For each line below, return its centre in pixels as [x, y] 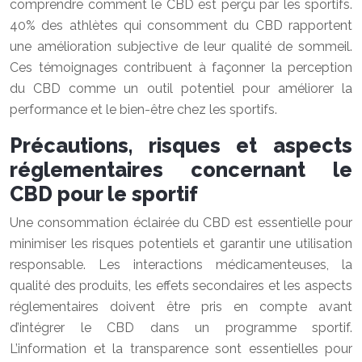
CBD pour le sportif [104, 194]
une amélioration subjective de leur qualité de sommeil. [181, 46]
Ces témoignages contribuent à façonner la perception [181, 67]
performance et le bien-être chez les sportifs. [143, 109]
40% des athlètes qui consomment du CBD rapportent [181, 25]
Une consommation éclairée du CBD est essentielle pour [181, 223]
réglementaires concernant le [181, 170]
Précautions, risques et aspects [181, 145]
